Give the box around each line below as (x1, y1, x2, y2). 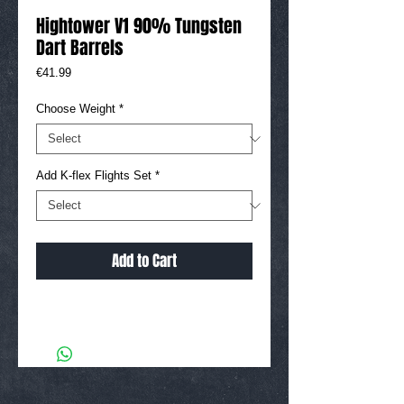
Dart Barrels (36, 34, 124, 62)
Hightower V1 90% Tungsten (36, 13, 242, 41)
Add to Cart (112, 250, 177, 273)
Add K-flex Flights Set (36, 169, 151, 183)
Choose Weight (36, 102, 115, 116)
